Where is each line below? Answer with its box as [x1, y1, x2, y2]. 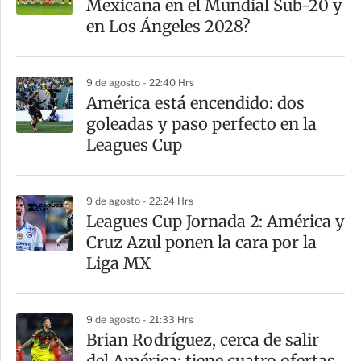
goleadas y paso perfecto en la [86, 114, 317, 135]
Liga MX [86, 253, 151, 274]
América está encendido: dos [86, 93, 305, 114]
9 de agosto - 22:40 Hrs [86, 77, 194, 89]
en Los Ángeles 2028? [86, 16, 251, 37]
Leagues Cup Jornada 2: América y [86, 211, 345, 232]
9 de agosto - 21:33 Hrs [86, 313, 193, 326]
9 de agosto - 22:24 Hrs [86, 195, 193, 208]
